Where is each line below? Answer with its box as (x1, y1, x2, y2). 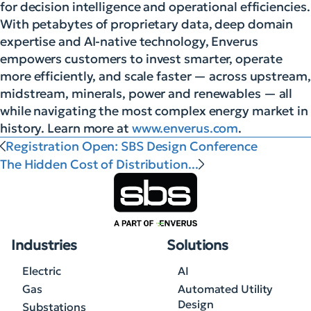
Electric (22, 263, 62, 278)
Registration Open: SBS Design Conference (6, 138, 258, 154)
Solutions (167, 235, 229, 254)
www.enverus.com (131, 120, 239, 136)
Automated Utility (178, 281, 274, 296)
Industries (11, 235, 77, 254)
